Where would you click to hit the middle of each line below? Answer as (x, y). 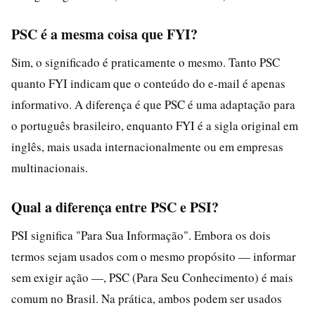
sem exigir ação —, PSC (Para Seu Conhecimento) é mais (152, 277)
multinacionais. (50, 167)
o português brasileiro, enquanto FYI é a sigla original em (155, 125)
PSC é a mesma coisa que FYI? (104, 34)
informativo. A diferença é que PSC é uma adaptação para (153, 104)
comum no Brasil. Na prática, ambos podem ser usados (147, 298)
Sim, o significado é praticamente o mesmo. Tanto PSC (146, 62)
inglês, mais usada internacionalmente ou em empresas (147, 146)
